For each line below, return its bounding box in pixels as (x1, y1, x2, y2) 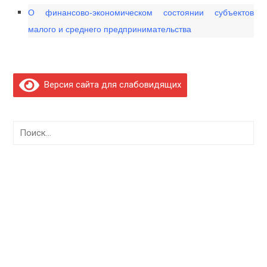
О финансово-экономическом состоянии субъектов (28, 8, 254, 18)
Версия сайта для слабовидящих (39, 79, 182, 91)
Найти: (13, 122, 39, 133)
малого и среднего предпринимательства (28, 24, 192, 35)
